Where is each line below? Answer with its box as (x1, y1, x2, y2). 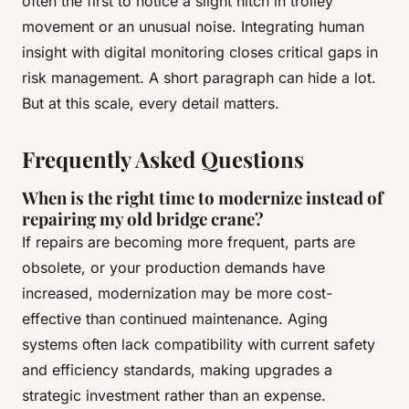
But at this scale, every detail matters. (22, 94, 279, 113)
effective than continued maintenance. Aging (22, 309, 328, 329)
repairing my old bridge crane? (22, 207, 264, 231)
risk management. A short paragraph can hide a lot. (22, 68, 376, 88)
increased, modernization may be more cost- (22, 284, 332, 303)
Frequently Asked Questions (22, 144, 304, 174)
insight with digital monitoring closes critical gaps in (22, 43, 378, 62)
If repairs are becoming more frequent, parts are (22, 233, 355, 252)
